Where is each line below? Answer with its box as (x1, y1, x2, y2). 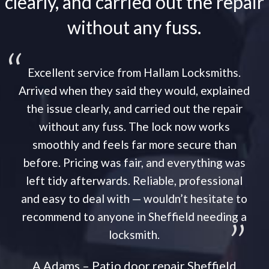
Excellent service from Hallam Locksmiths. (28, 65, 241, 80)
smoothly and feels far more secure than (32, 138, 237, 152)
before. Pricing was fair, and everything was (23, 156, 246, 170)
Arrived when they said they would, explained (19, 83, 250, 98)
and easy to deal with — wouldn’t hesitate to (21, 192, 248, 206)
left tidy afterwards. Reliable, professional (26, 174, 243, 188)
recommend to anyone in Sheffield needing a (22, 210, 247, 224)
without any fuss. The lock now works (38, 119, 230, 134)
